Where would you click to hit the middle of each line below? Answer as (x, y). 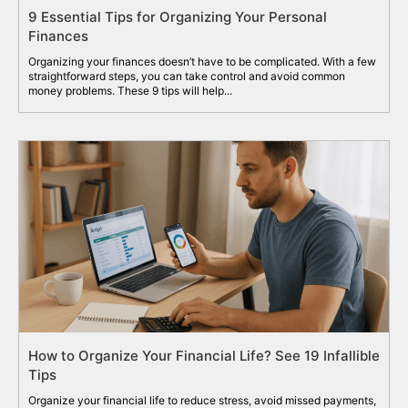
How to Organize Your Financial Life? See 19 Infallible (204, 355)
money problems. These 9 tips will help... (130, 90)
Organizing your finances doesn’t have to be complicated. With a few (202, 61)
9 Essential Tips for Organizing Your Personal (178, 16)
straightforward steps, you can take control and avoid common (187, 76)
